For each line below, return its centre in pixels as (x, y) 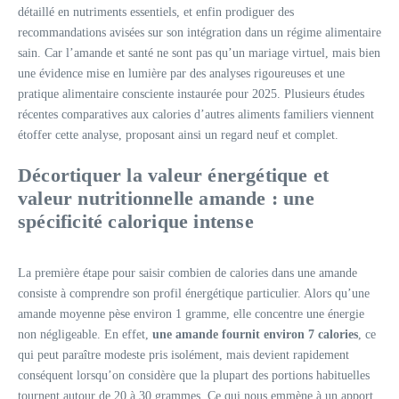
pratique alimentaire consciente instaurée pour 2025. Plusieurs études (191, 94)
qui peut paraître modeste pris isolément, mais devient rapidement (183, 355)
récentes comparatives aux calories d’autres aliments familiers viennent (196, 114)
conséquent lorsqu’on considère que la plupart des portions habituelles (194, 375)
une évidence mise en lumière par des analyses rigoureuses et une (181, 73)
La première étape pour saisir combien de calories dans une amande (187, 273)
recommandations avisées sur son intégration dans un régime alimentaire (199, 33)
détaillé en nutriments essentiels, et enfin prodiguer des (156, 12)
